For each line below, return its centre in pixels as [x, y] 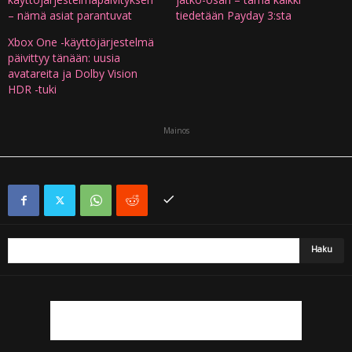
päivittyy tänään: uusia [64, 57]
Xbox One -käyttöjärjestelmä [81, 42]
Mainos [176, 130]
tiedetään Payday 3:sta [234, 15]
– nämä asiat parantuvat [70, 15]
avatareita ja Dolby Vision [73, 73]
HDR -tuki [32, 89]
